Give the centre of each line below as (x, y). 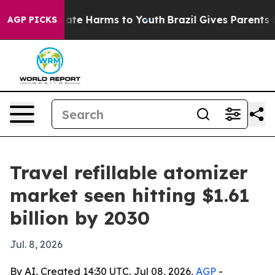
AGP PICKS (32, 20)
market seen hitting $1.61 (130, 195)
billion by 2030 (80, 218)
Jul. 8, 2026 (36, 244)
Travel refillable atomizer (129, 172)
